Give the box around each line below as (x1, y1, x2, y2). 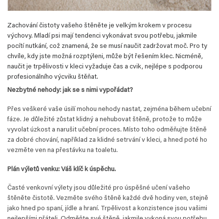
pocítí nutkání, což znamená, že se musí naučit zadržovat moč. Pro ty (7, 43, 207, 50)
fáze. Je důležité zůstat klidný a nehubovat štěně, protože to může (7, 116, 202, 123)
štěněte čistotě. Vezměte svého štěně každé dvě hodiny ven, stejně (7, 195, 208, 202)
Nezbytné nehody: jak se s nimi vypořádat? (7, 87, 133, 94)
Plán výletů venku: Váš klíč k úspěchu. (7, 166, 116, 173)
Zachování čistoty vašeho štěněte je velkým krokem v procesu (7, 22, 192, 29)
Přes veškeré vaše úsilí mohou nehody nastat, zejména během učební (7, 106, 211, 113)
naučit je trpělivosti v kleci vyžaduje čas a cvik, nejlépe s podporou (7, 63, 202, 70)
